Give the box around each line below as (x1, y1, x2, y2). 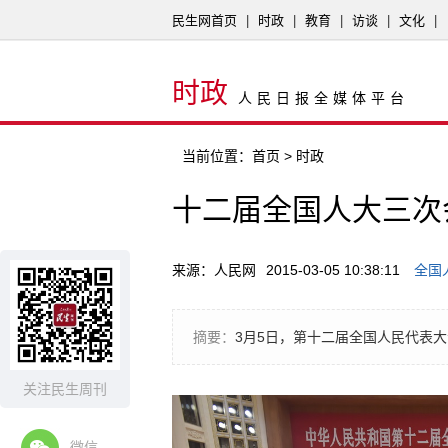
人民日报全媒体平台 (238, 91, 409, 106)
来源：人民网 (172, 262, 256, 278)
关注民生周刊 (23, 381, 107, 397)
